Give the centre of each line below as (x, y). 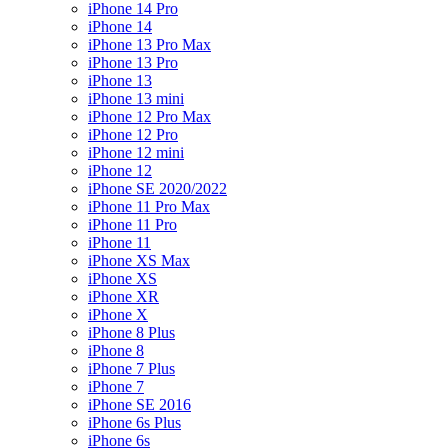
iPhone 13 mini (136, 98)
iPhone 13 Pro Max (149, 44)
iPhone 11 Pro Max (149, 206)
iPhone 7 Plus (131, 368)
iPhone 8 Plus (131, 332)
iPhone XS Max (139, 260)
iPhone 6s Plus (134, 422)
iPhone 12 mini (136, 152)
